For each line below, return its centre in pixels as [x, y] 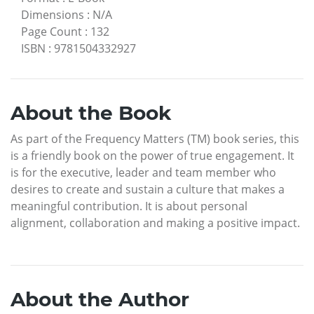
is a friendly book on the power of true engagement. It [152, 155]
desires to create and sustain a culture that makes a [148, 189]
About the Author [100, 299]
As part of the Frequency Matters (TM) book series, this [155, 138]
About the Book [91, 112]
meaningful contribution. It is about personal [129, 206]
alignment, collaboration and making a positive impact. [155, 223]
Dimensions [53, 14]
